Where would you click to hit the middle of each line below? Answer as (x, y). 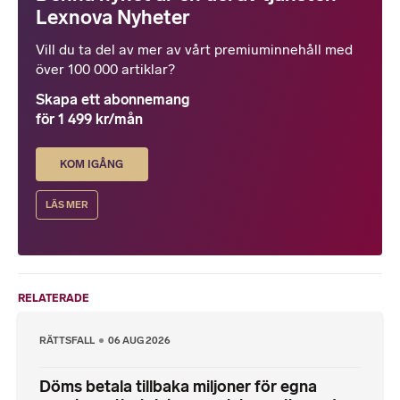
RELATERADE (54, 298)
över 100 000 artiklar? (105, 70)
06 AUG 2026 (140, 340)
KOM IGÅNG (92, 165)
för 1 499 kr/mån (89, 120)
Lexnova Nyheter (113, 18)
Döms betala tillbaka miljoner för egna (178, 387)
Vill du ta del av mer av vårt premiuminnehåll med (194, 50)
